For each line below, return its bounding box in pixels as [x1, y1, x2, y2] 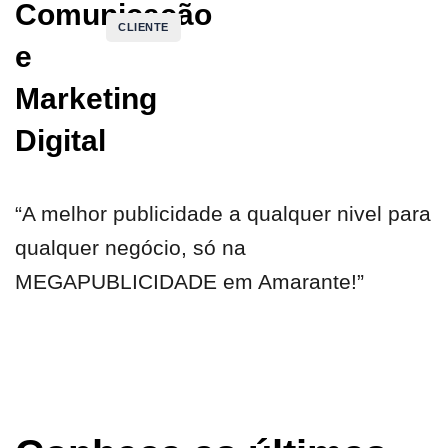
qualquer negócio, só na [15, 235, 246, 259]
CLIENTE [118, 21, 169, 34]
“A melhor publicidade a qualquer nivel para [15, 201, 431, 225]
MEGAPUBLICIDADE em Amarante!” [15, 269, 364, 293]
